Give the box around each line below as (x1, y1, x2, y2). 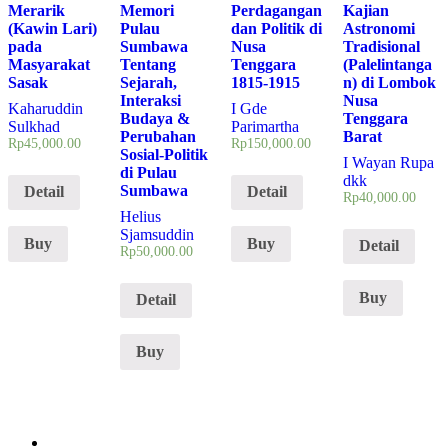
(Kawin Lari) (8, 19, 97, 37)
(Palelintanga (342, 55, 432, 73)
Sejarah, (119, 73, 177, 91)
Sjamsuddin (119, 225, 194, 243)
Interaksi (119, 91, 181, 109)
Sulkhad (8, 117, 60, 135)
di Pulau (119, 163, 177, 181)
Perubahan (119, 127, 196, 145)
